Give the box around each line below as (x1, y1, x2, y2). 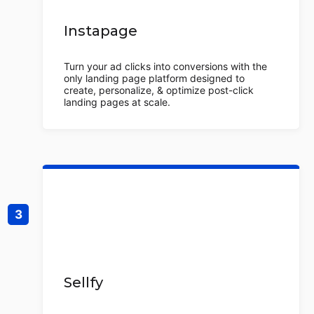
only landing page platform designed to (64, 72, 245, 84)
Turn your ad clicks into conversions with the (64, 60, 267, 72)
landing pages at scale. (64, 96, 170, 108)
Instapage (64, 22, 137, 39)
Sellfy (64, 274, 103, 291)
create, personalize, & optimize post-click (64, 84, 254, 96)
